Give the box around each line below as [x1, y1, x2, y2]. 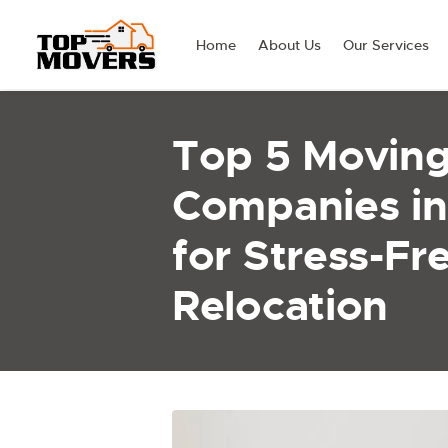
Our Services [343, 35, 430, 54]
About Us [258, 35, 322, 54]
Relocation [172, 279, 388, 334]
